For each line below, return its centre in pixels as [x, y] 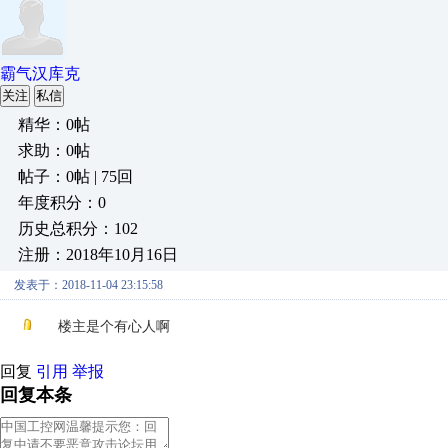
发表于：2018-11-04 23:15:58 [88, 285]
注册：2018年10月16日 [98, 254]
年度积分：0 [62, 202]
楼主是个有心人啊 [114, 326]
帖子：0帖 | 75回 [75, 176]
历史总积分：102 [78, 228]
